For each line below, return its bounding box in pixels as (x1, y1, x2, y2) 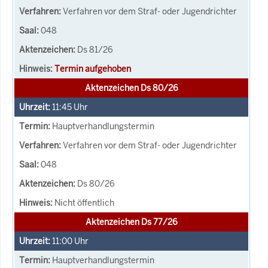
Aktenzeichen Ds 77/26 (85, 216, 178, 227)
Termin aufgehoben (54, 63, 131, 74)
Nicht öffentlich (54, 197, 114, 208)
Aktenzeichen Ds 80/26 (84, 82, 178, 93)
